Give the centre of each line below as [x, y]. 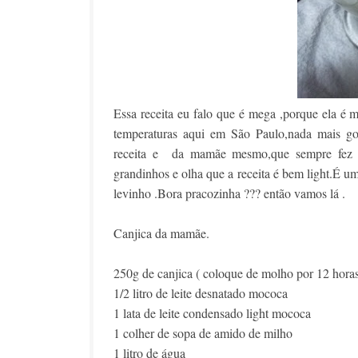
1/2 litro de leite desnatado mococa [201, 293]
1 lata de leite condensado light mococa [212, 313]
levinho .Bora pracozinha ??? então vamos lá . [229, 193]
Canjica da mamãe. [161, 233]
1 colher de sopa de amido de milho [203, 333]
